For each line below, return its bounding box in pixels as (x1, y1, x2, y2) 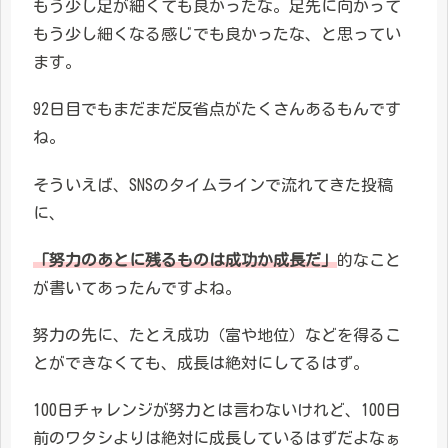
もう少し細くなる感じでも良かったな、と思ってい (33, 26, 401, 43)
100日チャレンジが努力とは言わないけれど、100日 (33, 402, 401, 419)
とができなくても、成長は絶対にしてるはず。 (33, 355, 369, 371)
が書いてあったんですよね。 (33, 279, 241, 296)
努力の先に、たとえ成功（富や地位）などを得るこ (33, 327, 401, 343)
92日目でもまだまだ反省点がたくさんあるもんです (33, 101, 401, 118)
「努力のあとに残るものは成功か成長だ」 (33, 251, 337, 268)
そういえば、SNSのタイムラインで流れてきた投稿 (33, 176, 393, 193)
